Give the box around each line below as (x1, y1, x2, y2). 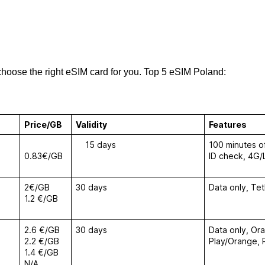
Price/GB (24, 119, 62, 130)
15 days (76, 140, 116, 150)
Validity (76, 119, 107, 130)
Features (209, 119, 247, 130)
